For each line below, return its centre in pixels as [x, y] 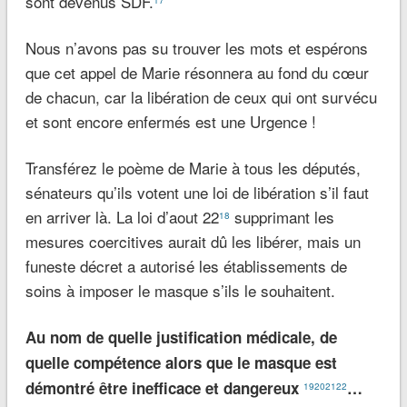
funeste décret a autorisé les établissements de [186, 266]
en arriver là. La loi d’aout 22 [122, 217]
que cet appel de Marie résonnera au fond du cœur [197, 73]
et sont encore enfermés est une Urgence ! [170, 122]
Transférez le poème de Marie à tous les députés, [193, 168]
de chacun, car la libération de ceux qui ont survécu [201, 97]
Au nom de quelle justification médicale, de [181, 338]
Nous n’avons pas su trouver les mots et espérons [196, 48]
